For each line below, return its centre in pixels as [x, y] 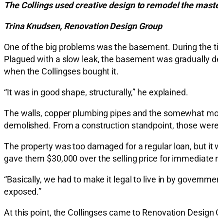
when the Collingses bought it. [61, 72]
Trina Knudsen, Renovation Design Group [83, 26]
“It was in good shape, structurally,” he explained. [96, 92]
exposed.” [23, 192]
